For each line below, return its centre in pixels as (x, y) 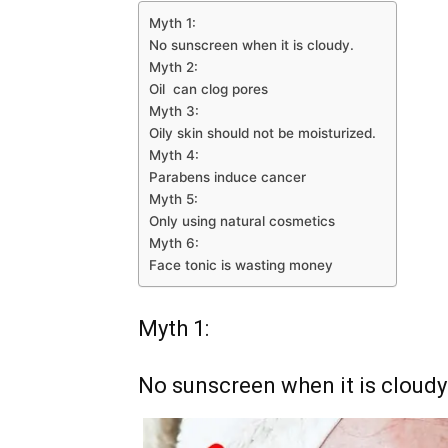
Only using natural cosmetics (242, 221)
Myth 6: (174, 243)
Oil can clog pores (208, 89)
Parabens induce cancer (227, 177)
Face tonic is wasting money (241, 265)
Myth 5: (173, 199)
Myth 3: (174, 111)
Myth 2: (173, 67)
